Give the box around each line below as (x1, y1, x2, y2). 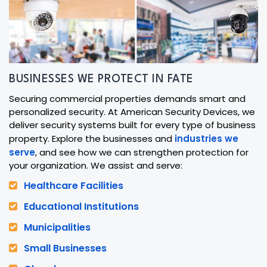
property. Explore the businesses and (9, 132, 175, 145)
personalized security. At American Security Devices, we (9, 105, 255, 118)
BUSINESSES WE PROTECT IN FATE (9, 74, 194, 85)
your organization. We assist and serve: (9, 159, 182, 172)
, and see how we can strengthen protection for (35, 146, 249, 159)
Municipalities (24, 221, 91, 234)
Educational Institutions (24, 200, 139, 213)
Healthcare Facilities (24, 179, 123, 193)
